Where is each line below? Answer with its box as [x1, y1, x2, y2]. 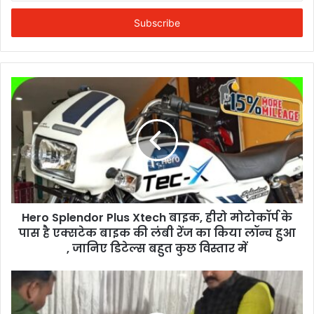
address [11, 17, 46, 29]
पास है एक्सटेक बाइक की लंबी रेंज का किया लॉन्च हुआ [18, 224, 296, 241]
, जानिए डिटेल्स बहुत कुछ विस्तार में [67, 240, 247, 257]
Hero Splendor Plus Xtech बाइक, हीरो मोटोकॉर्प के [22, 209, 292, 226]
